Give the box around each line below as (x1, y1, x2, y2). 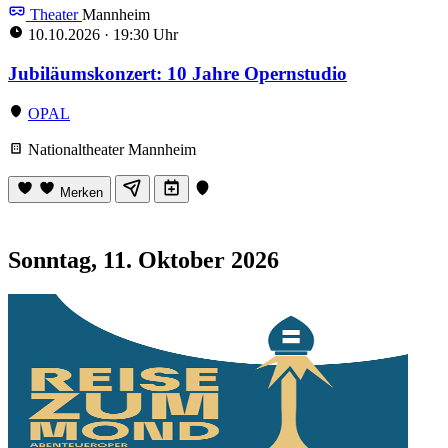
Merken (60, 185, 103, 201)
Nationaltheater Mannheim (24, 141, 196, 159)
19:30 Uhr (109, 25, 178, 43)
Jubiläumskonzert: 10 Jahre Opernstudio (8, 62, 347, 84)
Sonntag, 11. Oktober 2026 (8, 247, 279, 274)
